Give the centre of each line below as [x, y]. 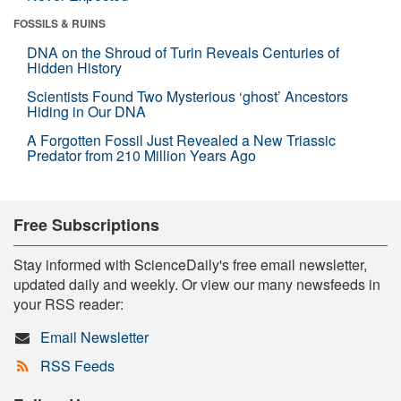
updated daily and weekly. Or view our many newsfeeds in [197, 284]
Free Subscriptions [86, 224]
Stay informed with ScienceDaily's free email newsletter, [190, 264]
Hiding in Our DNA [86, 111]
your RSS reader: [68, 303]
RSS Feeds [77, 365]
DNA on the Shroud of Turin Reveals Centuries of [183, 52]
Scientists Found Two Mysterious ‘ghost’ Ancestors [188, 96]
